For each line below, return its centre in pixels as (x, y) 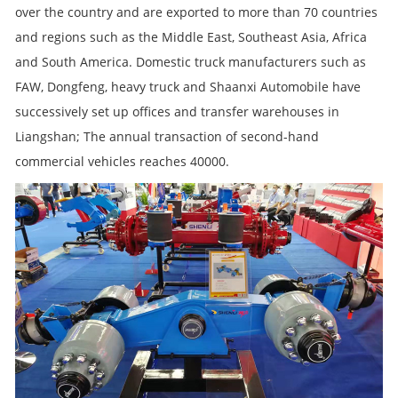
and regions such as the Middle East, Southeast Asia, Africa (191, 36)
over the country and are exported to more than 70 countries (196, 12)
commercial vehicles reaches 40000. (122, 161)
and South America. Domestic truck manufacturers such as (191, 61)
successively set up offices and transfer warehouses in (177, 111)
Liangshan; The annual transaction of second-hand (167, 136)
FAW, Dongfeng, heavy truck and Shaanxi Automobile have (188, 86)
